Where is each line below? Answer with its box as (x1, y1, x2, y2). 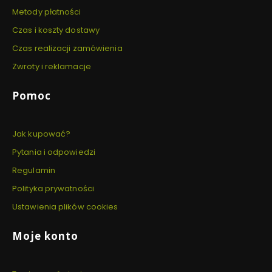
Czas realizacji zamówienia (12, 42, 123, 55)
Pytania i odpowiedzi (12, 146, 95, 158)
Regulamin (12, 165, 55, 177)
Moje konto (12, 229, 78, 243)
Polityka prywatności (12, 183, 94, 195)
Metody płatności (12, 6, 81, 18)
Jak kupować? (12, 128, 71, 140)
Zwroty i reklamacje (12, 61, 91, 73)
